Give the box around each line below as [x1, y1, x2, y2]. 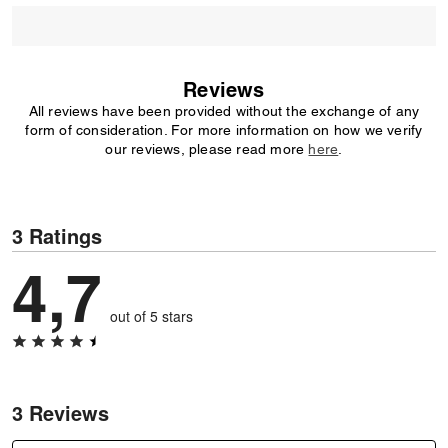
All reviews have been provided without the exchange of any [28, 103, 420, 119]
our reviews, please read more [105, 141, 309, 157]
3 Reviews [12, 398, 109, 427]
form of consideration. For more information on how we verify [25, 122, 423, 138]
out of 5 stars [110, 306, 193, 326]
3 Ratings [12, 221, 102, 250]
